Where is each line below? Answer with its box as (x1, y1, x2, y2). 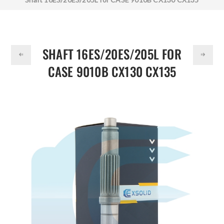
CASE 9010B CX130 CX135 (47, 62, 176, 80)
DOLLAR (11, 2, 34, 12)
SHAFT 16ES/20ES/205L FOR (42, 44, 181, 63)
